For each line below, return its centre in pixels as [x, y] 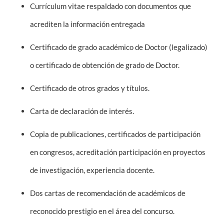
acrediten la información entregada [87, 24]
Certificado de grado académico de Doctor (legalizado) [119, 47]
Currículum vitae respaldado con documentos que [110, 6]
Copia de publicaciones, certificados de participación [115, 134]
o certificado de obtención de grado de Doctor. [105, 65]
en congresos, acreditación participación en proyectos [118, 152]
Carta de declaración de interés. [82, 111]
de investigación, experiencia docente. [92, 170]
